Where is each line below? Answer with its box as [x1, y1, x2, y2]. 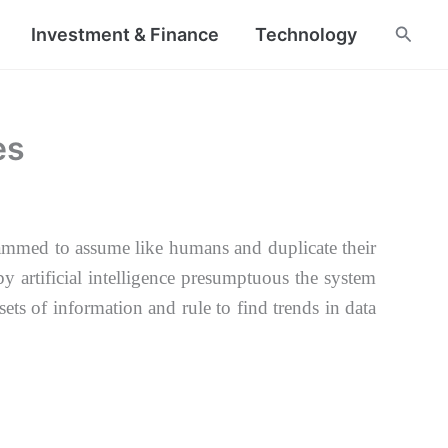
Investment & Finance [30, 24, 219, 45]
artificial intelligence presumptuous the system [21, 267, 376, 288]
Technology [254, 24, 357, 45]
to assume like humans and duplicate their [54, 237, 377, 258]
